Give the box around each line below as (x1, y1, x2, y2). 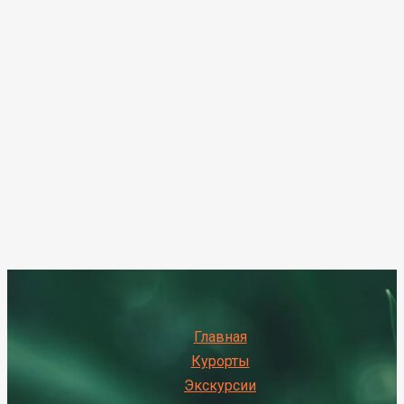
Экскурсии (184, 377, 256, 394)
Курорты (190, 353, 250, 370)
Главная (193, 328, 247, 345)
